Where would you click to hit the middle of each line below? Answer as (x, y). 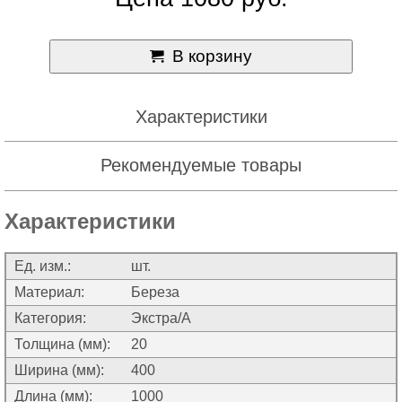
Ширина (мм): (59, 370)
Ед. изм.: (43, 266)
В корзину (212, 57)
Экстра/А (161, 318)
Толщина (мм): (62, 344)
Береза (155, 292)
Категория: (50, 318)
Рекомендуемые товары (201, 166)
